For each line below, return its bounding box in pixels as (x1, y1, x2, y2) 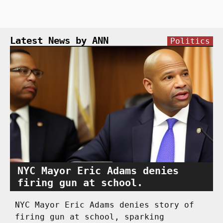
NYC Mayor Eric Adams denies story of (15, 200, 194, 210)
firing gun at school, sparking (15, 212, 164, 222)
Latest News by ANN (10, 35, 109, 46)
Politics (170, 36, 210, 46)
